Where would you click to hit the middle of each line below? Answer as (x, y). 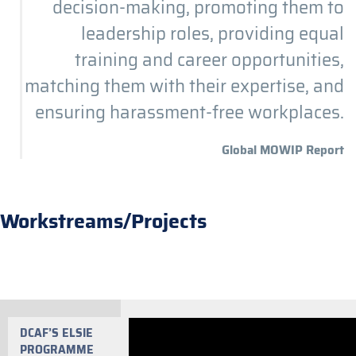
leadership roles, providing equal (213, 33)
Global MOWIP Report (283, 150)
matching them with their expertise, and (184, 86)
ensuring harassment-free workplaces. (190, 112)
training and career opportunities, (209, 60)
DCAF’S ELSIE (56, 333)
